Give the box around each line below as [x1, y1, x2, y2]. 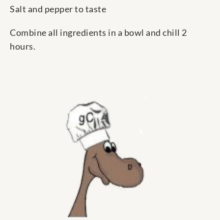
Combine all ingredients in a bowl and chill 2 [10, 27, 187, 38]
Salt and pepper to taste [10, 3, 106, 15]
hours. [10, 41, 35, 52]
